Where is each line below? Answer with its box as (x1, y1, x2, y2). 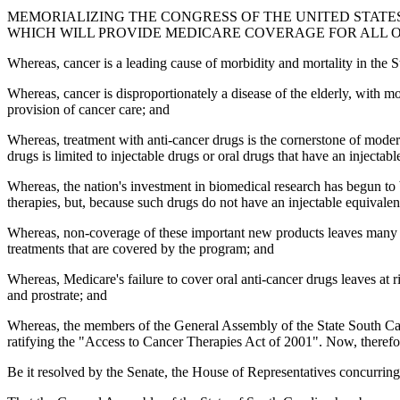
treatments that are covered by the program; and (7, 240, 274, 256)
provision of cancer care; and (7, 101, 170, 117)
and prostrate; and (7, 287, 107, 303)
